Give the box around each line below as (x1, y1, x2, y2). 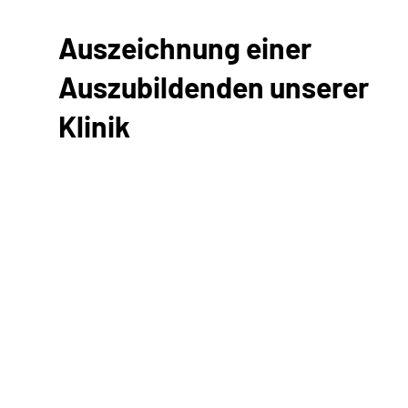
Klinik (58, 107, 130, 143)
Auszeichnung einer (58, 29, 311, 65)
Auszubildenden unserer (58, 68, 369, 104)
